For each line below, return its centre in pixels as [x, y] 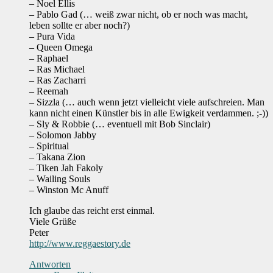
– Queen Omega [61, 48]
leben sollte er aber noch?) [80, 26]
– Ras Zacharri [58, 80]
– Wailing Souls [60, 179]
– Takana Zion [57, 157]
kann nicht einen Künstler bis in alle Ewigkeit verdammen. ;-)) [149, 113]
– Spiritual [49, 146]
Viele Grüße [53, 222]
